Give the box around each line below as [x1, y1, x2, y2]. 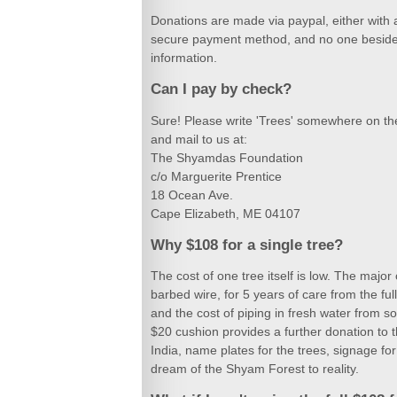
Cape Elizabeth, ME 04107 [151, 206, 300, 221]
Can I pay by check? [151, 81, 292, 97]
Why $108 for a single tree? [151, 236, 343, 253]
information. [151, 51, 217, 66]
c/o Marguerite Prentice [151, 168, 282, 183]
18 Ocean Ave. [151, 187, 233, 202]
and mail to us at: [151, 131, 247, 146]
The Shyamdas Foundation [151, 150, 303, 165]
